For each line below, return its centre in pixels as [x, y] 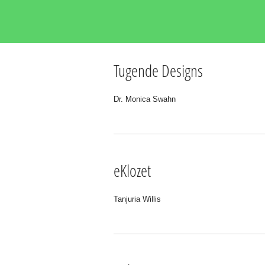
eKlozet [132, 170]
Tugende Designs [158, 70]
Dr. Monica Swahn [145, 99]
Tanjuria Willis [137, 199]
